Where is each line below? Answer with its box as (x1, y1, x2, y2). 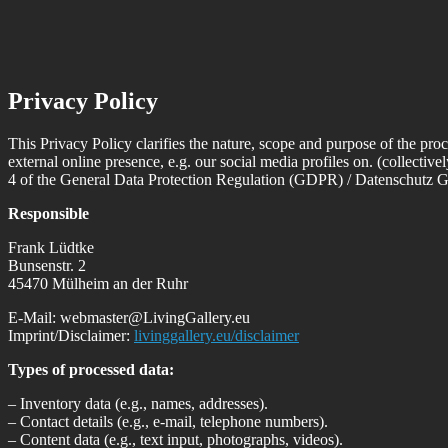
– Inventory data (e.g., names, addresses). (8, 394, 268, 412)
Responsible (8, 204, 89, 222)
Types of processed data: (8, 360, 174, 378)
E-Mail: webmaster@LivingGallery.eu (8, 308, 250, 326)
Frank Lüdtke (8, 238, 94, 256)
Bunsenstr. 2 (8, 256, 86, 274)
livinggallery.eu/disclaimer (134, 326, 299, 344)
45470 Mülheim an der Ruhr (8, 274, 188, 292)
